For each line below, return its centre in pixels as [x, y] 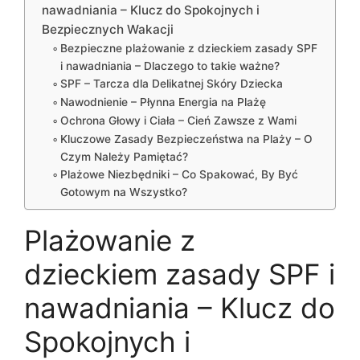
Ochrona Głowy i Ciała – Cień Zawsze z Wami [178, 121]
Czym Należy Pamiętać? [124, 157]
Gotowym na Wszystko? [123, 192]
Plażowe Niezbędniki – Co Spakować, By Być [179, 175]
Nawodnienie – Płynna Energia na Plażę [163, 102]
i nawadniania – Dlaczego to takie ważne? [170, 66]
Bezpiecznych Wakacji [108, 30]
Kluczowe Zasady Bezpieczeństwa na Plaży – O [186, 139]
